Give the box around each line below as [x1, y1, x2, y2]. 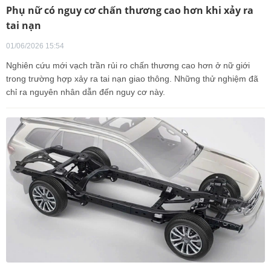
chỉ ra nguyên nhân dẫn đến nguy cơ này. [6, 87, 165, 97]
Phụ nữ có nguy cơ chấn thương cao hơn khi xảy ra [6, 3, 253, 17]
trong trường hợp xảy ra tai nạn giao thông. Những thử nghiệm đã [6, 73, 258, 83]
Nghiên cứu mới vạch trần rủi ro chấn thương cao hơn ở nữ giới [6, 60, 250, 70]
